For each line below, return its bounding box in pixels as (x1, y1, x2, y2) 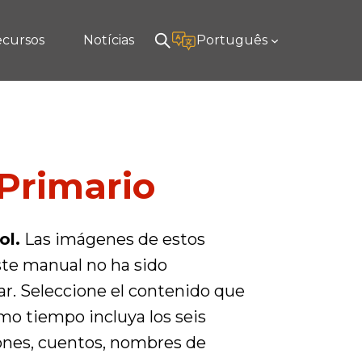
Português (196, 32, 268, 48)
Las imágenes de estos (19, 229, 205, 249)
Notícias (82, 32, 134, 48)
